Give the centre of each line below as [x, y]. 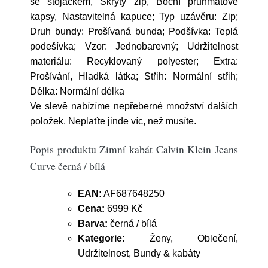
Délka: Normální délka [77, 91]
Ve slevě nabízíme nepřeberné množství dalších [134, 106]
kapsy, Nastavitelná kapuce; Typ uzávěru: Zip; [134, 16]
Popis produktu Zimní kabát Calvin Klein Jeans [134, 149]
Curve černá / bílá [68, 166]
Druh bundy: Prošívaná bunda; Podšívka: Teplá [134, 31]
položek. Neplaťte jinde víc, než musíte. [113, 121]
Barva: [93, 223]
